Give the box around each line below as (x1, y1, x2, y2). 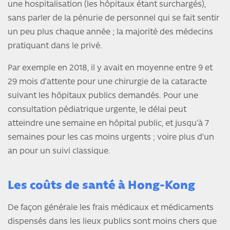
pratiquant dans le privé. (8, 42, 102, 51)
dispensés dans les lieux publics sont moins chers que (8, 218, 217, 226)
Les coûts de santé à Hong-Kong (8, 180, 195, 193)
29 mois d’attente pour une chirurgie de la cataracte (8, 78, 207, 87)
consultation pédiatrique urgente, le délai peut (8, 106, 186, 114)
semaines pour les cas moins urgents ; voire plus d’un (8, 133, 214, 142)
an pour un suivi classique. (8, 147, 110, 156)
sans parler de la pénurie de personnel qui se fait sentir (8, 14, 219, 23)
